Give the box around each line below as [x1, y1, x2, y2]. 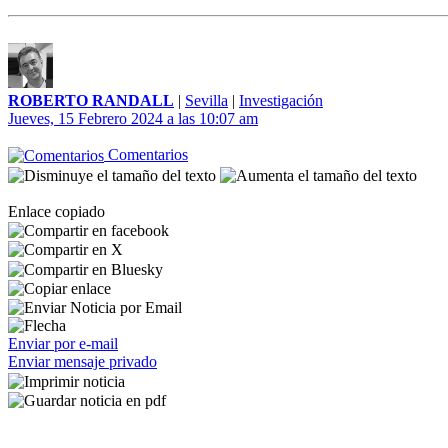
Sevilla [185, 92, 228, 109]
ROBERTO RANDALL [8, 92, 174, 109]
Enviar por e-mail [8, 335, 118, 353]
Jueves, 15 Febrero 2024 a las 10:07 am [8, 110, 258, 127]
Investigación [239, 92, 323, 109]
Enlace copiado [8, 202, 105, 220]
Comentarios [104, 146, 188, 163]
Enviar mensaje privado [8, 353, 157, 371]
